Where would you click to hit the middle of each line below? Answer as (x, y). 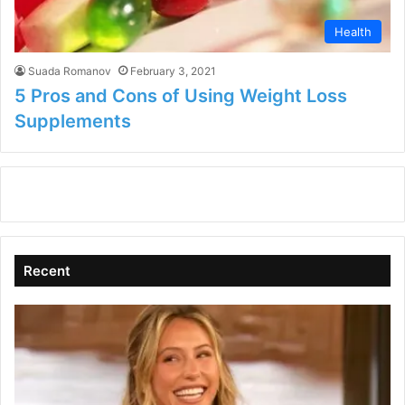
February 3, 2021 (173, 71)
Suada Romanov (70, 71)
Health (353, 32)
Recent (47, 271)
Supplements (73, 122)
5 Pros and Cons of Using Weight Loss (181, 96)
